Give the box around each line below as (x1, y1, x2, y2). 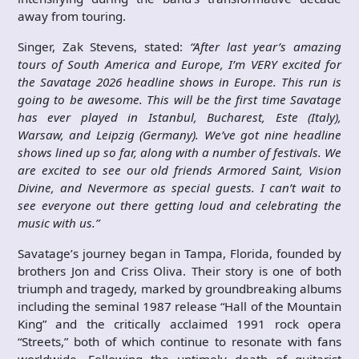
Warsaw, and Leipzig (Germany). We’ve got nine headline (18, 127, 341, 143)
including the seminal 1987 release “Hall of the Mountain (18, 298, 341, 315)
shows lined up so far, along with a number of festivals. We (18, 144, 341, 161)
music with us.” (18, 215, 99, 232)
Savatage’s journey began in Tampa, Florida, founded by (18, 245, 341, 262)
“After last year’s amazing (189, 38, 342, 55)
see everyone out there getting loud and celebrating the (18, 197, 341, 214)
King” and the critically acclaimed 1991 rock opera (18, 316, 341, 333)
